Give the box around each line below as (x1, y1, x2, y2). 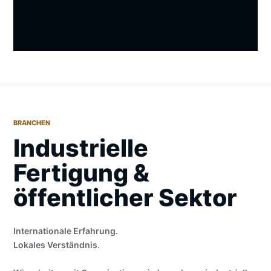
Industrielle (13, 133, 148, 163)
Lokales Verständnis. (13, 239, 100, 250)
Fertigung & (13, 158, 149, 188)
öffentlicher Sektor (13, 183, 237, 212)
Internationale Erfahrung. (13, 225, 118, 236)
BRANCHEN (13, 118, 50, 127)
